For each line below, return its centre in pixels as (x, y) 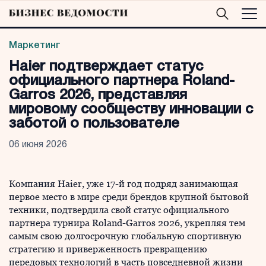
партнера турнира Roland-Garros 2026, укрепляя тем (127, 223)
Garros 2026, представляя (98, 96)
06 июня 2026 (38, 145)
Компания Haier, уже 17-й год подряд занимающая (123, 184)
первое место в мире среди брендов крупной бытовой (129, 197)
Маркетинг (35, 46)
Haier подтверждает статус (106, 67)
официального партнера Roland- (122, 81)
